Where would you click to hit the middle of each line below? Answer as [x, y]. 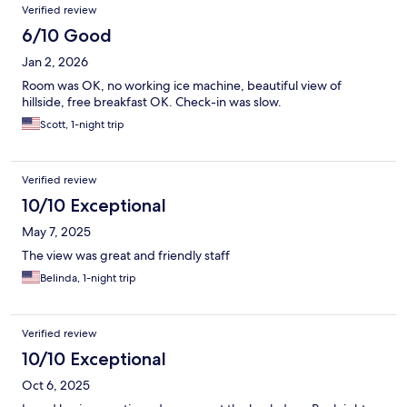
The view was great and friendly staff [126, 256]
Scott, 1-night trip [82, 125]
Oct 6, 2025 [56, 386]
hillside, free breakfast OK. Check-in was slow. [152, 102]
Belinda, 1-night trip [88, 278]
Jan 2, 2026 [55, 62]
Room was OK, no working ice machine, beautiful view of [182, 86]
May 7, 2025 [56, 232]
